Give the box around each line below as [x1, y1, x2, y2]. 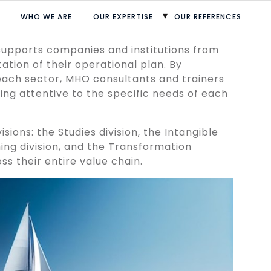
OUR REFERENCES [174, 11, 241, 22]
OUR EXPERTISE [93, 11, 153, 22]
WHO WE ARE [21, 11, 72, 22]
